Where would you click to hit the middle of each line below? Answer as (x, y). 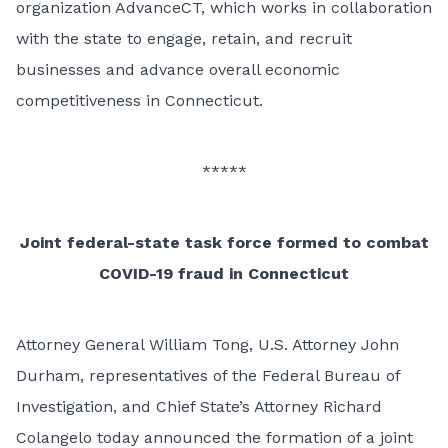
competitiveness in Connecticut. (139, 100)
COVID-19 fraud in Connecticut (224, 273)
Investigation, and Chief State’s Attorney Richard (199, 406)
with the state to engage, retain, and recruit (184, 38)
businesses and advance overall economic (178, 69)
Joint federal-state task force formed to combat (224, 242)
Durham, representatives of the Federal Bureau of (208, 375)
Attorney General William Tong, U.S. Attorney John (207, 344)
